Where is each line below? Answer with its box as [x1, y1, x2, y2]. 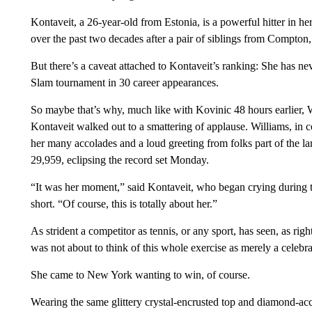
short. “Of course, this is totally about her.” [30, 198, 217, 210]
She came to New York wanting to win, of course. [30, 269, 250, 281]
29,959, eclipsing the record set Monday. [30, 154, 209, 166]
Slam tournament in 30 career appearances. [30, 77, 219, 88]
